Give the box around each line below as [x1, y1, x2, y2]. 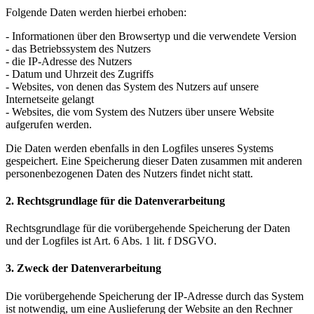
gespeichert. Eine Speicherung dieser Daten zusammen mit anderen [6, 154, 302, 167]
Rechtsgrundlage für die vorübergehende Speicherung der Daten [6, 222, 290, 235]
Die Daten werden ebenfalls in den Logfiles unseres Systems [6, 142, 273, 154]
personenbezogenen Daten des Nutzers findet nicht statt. [6, 167, 253, 179]
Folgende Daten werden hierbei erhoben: [6, 6, 186, 18]
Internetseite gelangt [6, 93, 94, 105]
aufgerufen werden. [6, 118, 92, 130]
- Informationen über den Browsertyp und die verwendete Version [6, 29, 296, 42]
